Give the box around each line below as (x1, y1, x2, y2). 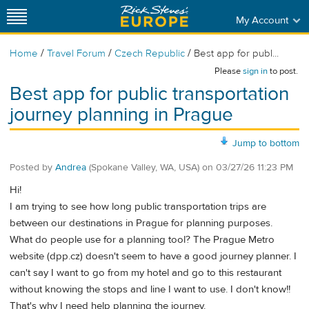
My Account (235, 13, 288, 27)
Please (215, 66, 243, 77)
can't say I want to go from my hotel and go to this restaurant (10, 266, 281, 280)
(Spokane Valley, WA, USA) (89, 161, 199, 174)
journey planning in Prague (10, 103, 233, 127)
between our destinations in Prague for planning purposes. (10, 217, 272, 230)
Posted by (10, 161, 55, 174)
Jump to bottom (232, 137, 299, 150)
